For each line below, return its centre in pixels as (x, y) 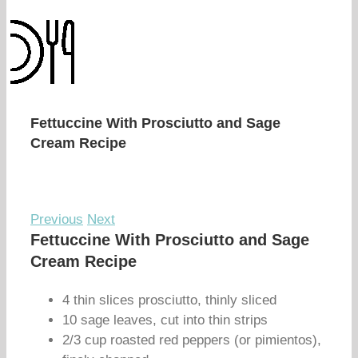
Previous (57, 219)
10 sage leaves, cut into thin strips (165, 320)
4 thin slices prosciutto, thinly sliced (169, 300)
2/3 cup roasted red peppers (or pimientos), (192, 340)
